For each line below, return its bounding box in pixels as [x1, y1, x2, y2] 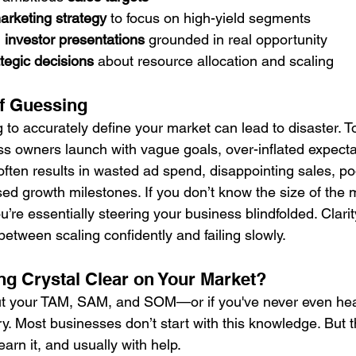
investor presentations [5, 31, 145, 48]
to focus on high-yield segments [106, 10, 311, 26]
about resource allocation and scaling [94, 52, 334, 69]
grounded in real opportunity [145, 31, 327, 48]
